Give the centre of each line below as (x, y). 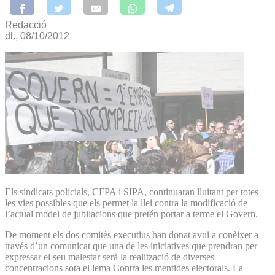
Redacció (26, 25)
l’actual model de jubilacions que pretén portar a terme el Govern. (131, 214)
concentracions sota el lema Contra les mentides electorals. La (124, 268)
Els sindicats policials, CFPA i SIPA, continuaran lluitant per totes (132, 192)
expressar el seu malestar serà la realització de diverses (110, 257)
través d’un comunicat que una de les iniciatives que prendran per (131, 246)
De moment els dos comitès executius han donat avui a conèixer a (132, 234)
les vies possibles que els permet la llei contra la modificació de (126, 203)
